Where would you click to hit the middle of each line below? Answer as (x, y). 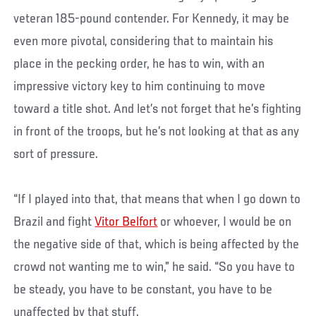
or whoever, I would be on (225, 222)
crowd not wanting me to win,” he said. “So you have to (154, 267)
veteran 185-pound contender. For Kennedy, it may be (152, 19)
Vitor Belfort (126, 222)
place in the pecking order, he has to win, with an (139, 64)
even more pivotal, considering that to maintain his (144, 41)
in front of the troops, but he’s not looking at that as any (157, 132)
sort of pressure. (56, 154)
